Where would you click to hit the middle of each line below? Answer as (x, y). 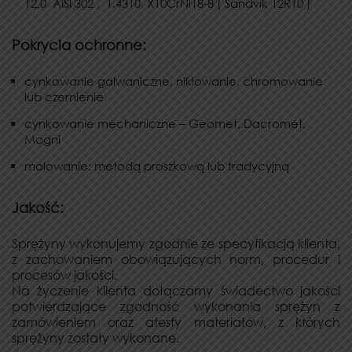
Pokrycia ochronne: (79, 45)
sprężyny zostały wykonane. (95, 338)
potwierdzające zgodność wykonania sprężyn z (176, 307)
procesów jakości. (64, 275)
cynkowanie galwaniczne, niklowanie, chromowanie (174, 81)
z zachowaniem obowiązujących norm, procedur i (176, 260)
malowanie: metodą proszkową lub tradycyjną (157, 166)
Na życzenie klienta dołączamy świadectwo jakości (176, 291)
